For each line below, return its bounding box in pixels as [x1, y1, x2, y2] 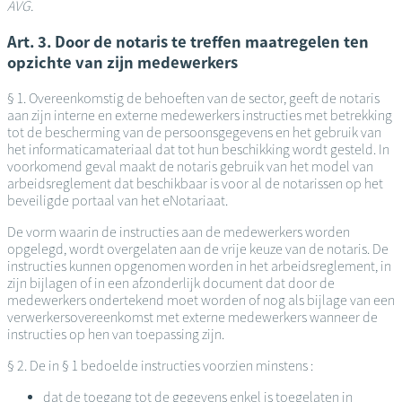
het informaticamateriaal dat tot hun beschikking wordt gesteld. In [7, 140, 389, 158]
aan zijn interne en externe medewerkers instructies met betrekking [7, 106, 392, 124]
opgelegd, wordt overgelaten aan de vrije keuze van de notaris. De [7, 240, 389, 258]
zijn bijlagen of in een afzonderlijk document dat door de [7, 274, 335, 292]
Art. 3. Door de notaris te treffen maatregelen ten [7, 31, 369, 53]
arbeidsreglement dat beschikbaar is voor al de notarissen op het [7, 174, 383, 192]
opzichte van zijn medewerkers [7, 52, 238, 74]
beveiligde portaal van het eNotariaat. [7, 191, 228, 209]
